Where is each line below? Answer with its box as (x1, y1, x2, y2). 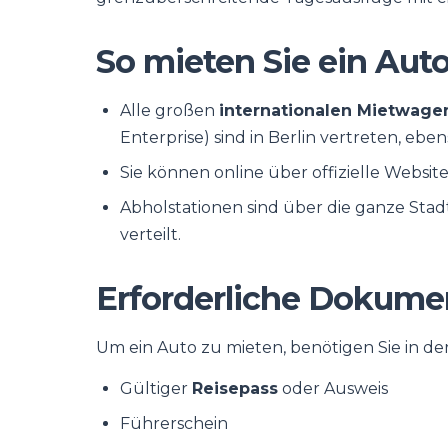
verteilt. (120, 225, 181, 244)
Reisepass (192, 379, 278, 398)
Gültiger (120, 379, 192, 398)
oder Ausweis (278, 379, 388, 398)
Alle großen (120, 101, 219, 120)
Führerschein (120, 414, 228, 433)
